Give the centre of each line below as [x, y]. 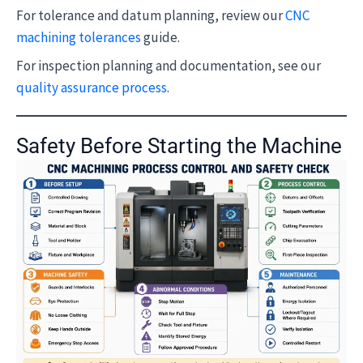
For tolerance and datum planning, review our [151, 15]
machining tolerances [79, 37]
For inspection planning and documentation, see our [169, 66]
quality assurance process [92, 88]
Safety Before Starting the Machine [179, 146]
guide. [160, 37]
